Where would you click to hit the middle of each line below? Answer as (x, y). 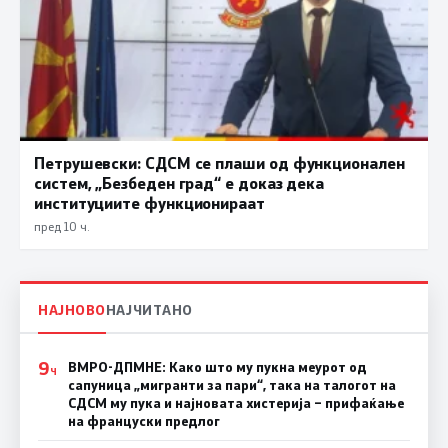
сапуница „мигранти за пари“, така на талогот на (231, 385)
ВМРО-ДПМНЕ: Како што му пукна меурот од (217, 367)
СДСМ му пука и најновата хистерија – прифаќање (235, 403)
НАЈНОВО (72, 310)
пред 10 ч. (61, 225)
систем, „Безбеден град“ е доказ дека (179, 182)
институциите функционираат (149, 202)
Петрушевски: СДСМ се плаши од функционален (219, 162)
